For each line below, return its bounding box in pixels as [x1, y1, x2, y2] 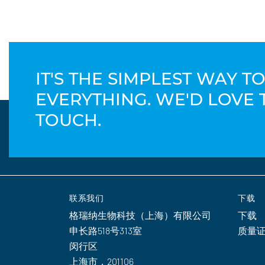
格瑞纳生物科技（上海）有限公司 [69, 209, 211, 221]
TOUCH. [35, 110, 101, 131]
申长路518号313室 [69, 225, 142, 236]
